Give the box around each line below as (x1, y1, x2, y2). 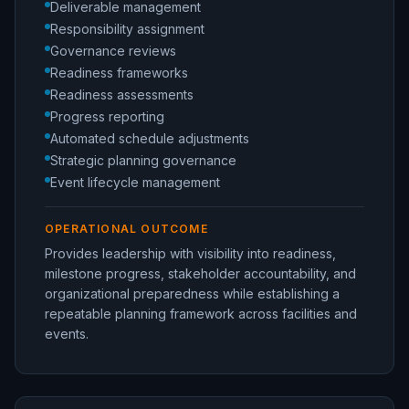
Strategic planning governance (50, 152, 236, 169)
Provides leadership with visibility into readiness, (45, 246, 336, 262)
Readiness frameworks (50, 65, 188, 81)
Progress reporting (50, 109, 164, 125)
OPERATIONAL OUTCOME (45, 222, 208, 236)
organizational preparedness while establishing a (45, 286, 340, 302)
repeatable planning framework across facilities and (45, 306, 357, 322)
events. (45, 326, 89, 342)
